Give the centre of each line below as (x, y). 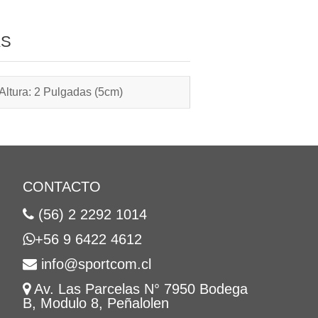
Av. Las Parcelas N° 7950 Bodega (141, 289)
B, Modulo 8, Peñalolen (96, 303)
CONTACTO (62, 187)
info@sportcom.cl (96, 264)
